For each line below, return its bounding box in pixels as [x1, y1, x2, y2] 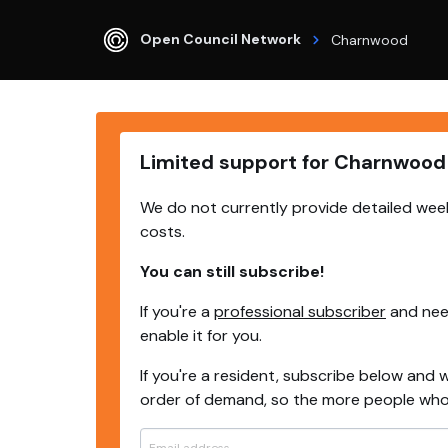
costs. [140, 221, 185, 242]
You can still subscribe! [140, 261, 324, 282]
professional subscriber [214, 301, 386, 322]
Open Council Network [140, 29, 301, 48]
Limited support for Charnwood [140, 149, 446, 175]
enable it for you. [140, 325, 262, 346]
